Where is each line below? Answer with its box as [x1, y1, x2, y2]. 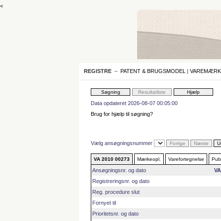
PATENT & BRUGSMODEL [120, 68, 185, 74]
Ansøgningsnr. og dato [92, 167, 146, 173]
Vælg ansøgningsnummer [91, 140, 154, 146]
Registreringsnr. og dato [92, 178, 149, 184]
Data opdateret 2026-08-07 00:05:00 [91, 100, 178, 106]
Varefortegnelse [168, 156, 204, 162]
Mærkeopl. [137, 156, 161, 162]
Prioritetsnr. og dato [92, 211, 139, 217]
